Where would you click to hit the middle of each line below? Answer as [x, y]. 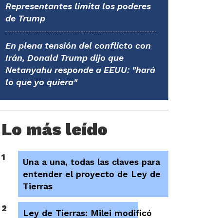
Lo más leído [54, 129]
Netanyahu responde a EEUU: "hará [80, 70]
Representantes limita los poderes [78, 6]
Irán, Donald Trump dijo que [64, 58]
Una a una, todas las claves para [92, 162]
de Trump [25, 18]
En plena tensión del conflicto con [78, 45]
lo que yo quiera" [41, 82]
